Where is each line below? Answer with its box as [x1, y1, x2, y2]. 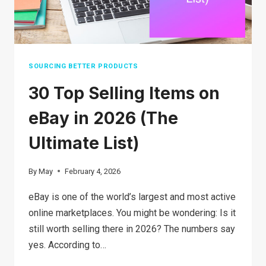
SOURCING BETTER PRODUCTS [28, 62, 138, 70]
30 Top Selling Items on [28, 83, 220, 104]
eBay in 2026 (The [28, 108, 178, 129]
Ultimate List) [28, 133, 139, 154]
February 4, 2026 [65, 166, 121, 176]
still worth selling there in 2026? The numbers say [28, 223, 235, 235]
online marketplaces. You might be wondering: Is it [28, 207, 236, 218]
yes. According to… [28, 239, 106, 251]
